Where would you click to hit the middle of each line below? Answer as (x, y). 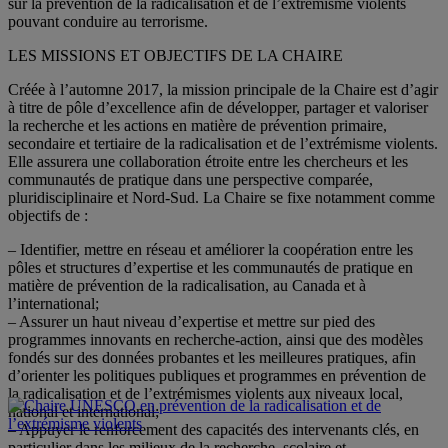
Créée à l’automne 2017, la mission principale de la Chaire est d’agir (223, 90)
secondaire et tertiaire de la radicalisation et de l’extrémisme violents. (223, 144)
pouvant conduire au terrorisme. (108, 22)
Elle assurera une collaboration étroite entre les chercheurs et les (208, 162)
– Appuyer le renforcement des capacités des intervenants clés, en (213, 430)
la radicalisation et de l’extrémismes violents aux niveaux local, (205, 394)
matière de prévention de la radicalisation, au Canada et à (187, 286)
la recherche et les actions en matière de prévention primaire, (197, 126)
